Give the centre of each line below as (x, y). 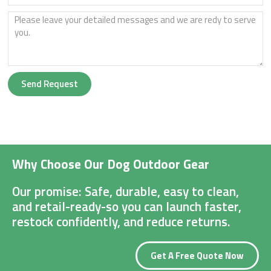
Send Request (50, 83)
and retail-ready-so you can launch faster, (127, 206)
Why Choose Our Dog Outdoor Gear (111, 164)
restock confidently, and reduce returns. (121, 221)
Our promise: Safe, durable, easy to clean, (126, 191)
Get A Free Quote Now (197, 255)
